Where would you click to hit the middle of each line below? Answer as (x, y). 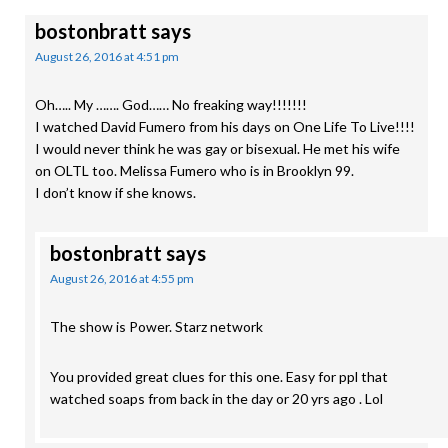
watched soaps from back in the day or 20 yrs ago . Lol (216, 398)
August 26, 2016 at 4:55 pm (122, 278)
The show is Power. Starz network (156, 326)
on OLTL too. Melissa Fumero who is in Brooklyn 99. (194, 170)
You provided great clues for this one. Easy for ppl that (219, 376)
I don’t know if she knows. (115, 192)
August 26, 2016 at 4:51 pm (107, 56)
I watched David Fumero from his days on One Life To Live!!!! (225, 126)
